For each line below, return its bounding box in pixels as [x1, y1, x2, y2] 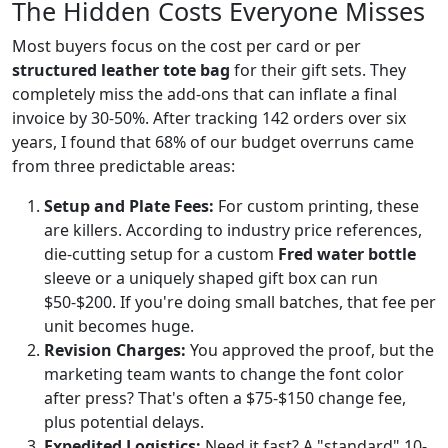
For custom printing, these [214, 195, 419, 217]
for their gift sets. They [230, 59, 406, 81]
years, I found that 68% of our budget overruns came [12, 131, 414, 153]
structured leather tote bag [12, 59, 230, 81]
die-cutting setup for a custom [44, 243, 278, 265]
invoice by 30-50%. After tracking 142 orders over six [12, 107, 406, 129]
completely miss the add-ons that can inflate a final [12, 83, 397, 105]
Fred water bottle [278, 243, 416, 265]
